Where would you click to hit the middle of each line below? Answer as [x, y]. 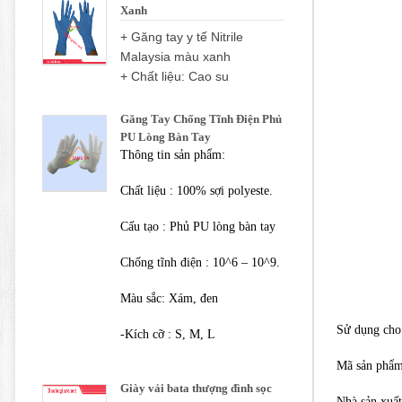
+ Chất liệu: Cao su [175, 77]
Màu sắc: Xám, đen [169, 299]
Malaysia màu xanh [175, 57]
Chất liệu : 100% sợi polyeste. [198, 191]
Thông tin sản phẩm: [173, 155]
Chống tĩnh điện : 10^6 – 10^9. [202, 263]
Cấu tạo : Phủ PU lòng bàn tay [200, 227]
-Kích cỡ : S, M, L [168, 335]
